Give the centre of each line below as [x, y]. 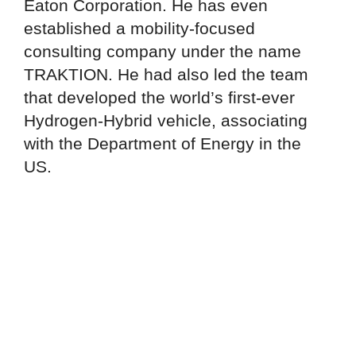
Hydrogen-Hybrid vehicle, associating [166, 120]
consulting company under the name [163, 51]
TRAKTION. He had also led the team [166, 74]
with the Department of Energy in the [163, 143]
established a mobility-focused [139, 28]
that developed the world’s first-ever [159, 97]
